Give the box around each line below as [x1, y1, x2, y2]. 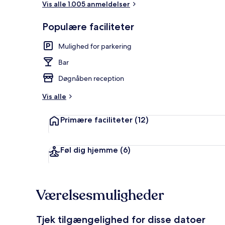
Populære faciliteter [42, 20, 134, 33]
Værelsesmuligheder [36, 185, 164, 205]
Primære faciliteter [60, 115, 133, 125]
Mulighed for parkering [58, 41, 132, 51]
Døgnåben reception [58, 73, 124, 83]
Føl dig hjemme [60, 145, 118, 155]
